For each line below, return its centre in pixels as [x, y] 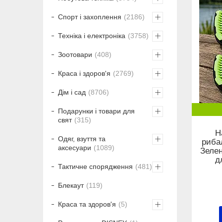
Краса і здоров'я [84, 74]
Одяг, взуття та [82, 139]
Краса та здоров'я [87, 204]
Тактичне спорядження [95, 167]
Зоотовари [75, 55]
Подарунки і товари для [96, 111]
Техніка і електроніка [92, 36]
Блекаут [71, 186]
